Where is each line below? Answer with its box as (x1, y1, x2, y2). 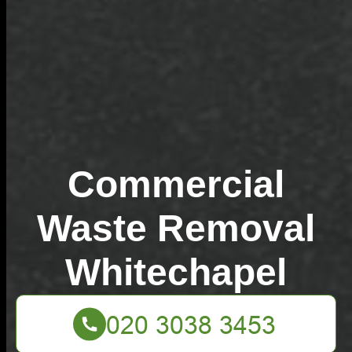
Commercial (68, 163, 284, 205)
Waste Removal (37, 207, 315, 249)
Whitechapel (65, 251, 287, 293)
